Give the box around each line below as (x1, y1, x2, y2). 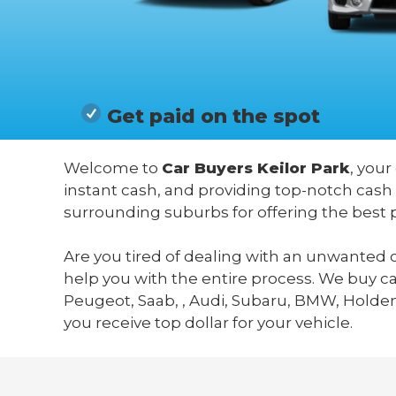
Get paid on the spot (106, 103, 320, 128)
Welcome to (64, 158, 162, 177)
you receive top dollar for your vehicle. (64, 314, 353, 332)
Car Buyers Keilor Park (162, 158, 350, 177)
